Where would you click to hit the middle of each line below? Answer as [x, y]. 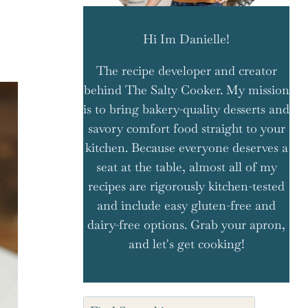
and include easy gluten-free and [186, 205]
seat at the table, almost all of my [186, 167]
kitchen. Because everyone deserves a [186, 147]
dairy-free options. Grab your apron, [186, 224]
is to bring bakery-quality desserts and [186, 109]
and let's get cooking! [186, 244]
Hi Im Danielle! [186, 39]
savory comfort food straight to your [186, 128]
